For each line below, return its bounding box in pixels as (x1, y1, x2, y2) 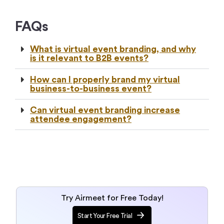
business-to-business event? (30, 84, 151, 93)
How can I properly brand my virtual (30, 75, 180, 84)
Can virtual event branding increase (30, 105, 180, 115)
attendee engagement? (30, 114, 131, 124)
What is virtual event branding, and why (30, 44, 196, 54)
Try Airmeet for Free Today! (60, 193, 163, 202)
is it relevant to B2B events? (30, 53, 148, 63)
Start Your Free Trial (77, 212, 132, 219)
